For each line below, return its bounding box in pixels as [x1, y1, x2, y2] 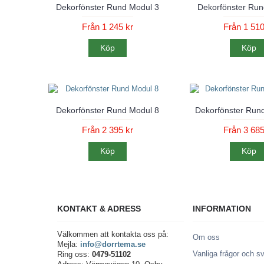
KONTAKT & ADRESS [57, 203, 141, 213]
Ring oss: [57, 249, 92, 259]
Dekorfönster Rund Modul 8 [55, 105, 159, 115]
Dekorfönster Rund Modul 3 [55, 2, 159, 12]
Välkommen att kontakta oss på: [57, 229, 171, 239]
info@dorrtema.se [80, 239, 146, 249]
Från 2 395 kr [81, 125, 133, 136]
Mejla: [57, 239, 80, 249]
